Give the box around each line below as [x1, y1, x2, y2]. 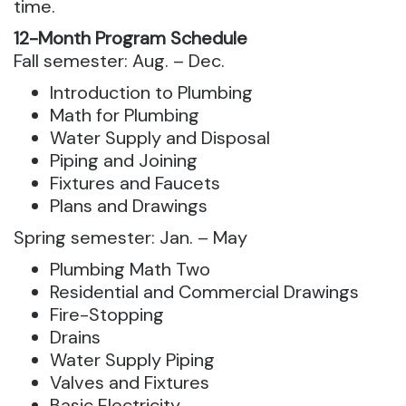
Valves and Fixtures [50, 371, 209, 394]
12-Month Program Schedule [14, 26, 247, 50]
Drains [50, 325, 101, 349]
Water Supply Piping [50, 348, 215, 372]
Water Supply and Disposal [50, 126, 270, 150]
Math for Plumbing [50, 103, 199, 127]
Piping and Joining [50, 149, 198, 172]
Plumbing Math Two [50, 257, 210, 281]
